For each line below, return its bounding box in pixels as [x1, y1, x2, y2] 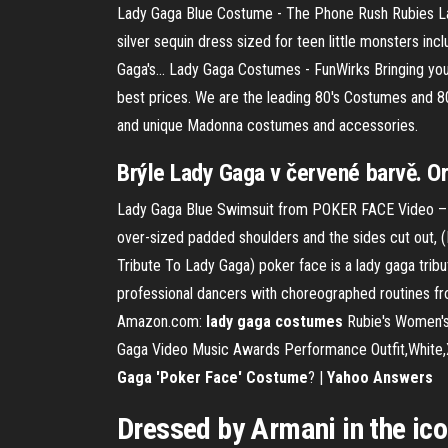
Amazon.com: [117, 312, 206, 331]
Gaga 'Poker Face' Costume [117, 368, 308, 387]
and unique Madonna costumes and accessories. [117, 116, 418, 135]
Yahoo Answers [327, 368, 433, 387]
